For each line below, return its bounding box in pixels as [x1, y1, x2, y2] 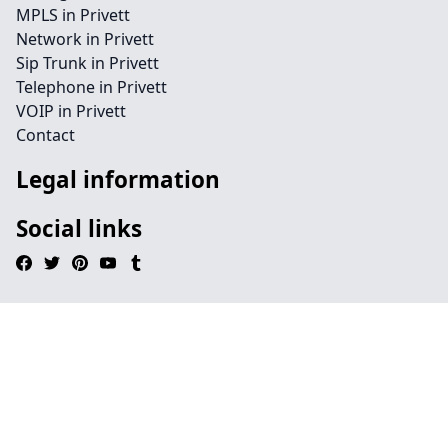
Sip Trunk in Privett [16, 52, 159, 74]
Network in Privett [16, 28, 154, 50]
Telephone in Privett [16, 76, 167, 98]
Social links [16, 213, 142, 244]
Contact [16, 124, 75, 146]
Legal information [16, 164, 220, 195]
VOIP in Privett [16, 100, 126, 122]
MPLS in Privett [16, 4, 130, 26]
